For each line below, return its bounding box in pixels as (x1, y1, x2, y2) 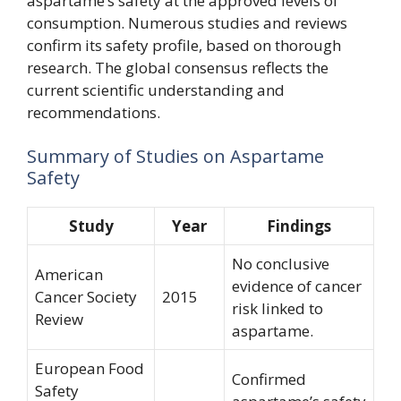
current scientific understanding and (27, 79, 285, 100)
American (35, 264, 103, 285)
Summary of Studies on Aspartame (27, 144, 324, 168)
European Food (35, 358, 144, 379)
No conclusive (232, 253, 329, 274)
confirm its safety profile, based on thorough (27, 34, 341, 55)
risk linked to (232, 298, 323, 319)
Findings (267, 216, 331, 236)
